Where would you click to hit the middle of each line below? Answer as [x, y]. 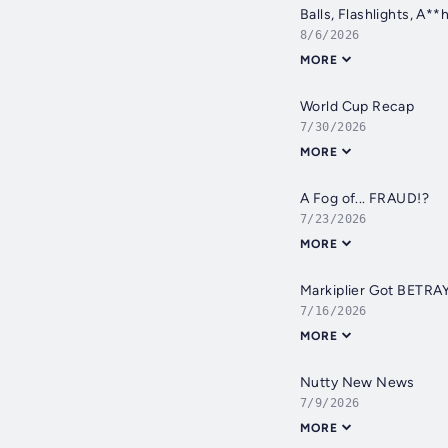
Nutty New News [357, 383]
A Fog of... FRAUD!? [364, 199]
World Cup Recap [357, 107]
